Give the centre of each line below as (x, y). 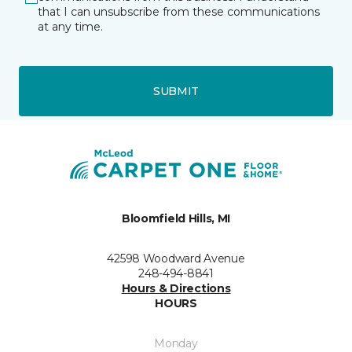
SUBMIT (176, 91)
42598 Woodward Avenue (176, 259)
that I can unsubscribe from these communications (179, 12)
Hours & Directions (176, 289)
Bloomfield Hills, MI (176, 219)
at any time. (70, 27)
